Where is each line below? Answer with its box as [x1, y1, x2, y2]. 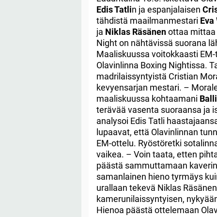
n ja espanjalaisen [132, 4, 202, 15]
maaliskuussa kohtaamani [96, 93, 200, 104]
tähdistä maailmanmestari [96, 15, 200, 26]
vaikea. [96, 149, 126, 159]
